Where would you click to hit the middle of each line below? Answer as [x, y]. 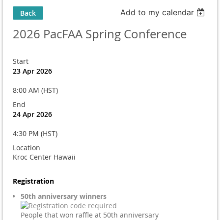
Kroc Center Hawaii [44, 157]
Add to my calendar [157, 12]
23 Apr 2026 [32, 71]
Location [27, 147]
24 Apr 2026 [32, 114]
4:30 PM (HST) [35, 133]
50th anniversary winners [64, 196]
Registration [33, 181]
